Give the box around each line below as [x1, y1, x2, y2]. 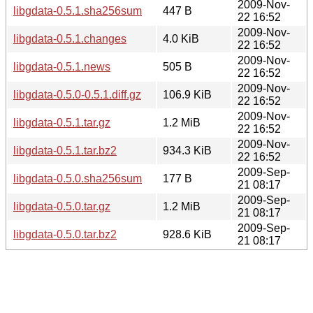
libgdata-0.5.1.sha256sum [13, 4, 142, 17]
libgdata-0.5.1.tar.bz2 [13, 144, 117, 156]
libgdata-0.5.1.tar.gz [13, 116, 110, 129]
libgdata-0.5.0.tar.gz [13, 200, 110, 212]
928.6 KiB [163, 228, 212, 240]
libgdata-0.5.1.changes [13, 32, 126, 45]
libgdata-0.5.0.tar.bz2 [13, 228, 117, 240]
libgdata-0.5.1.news [13, 60, 110, 73]
